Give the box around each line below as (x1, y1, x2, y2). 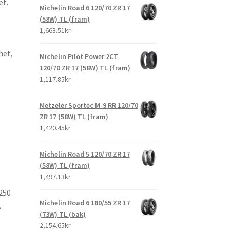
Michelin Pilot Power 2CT (39, 52, 118, 62)
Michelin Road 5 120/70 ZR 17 (39, 149, 130, 159)
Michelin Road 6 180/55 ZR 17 (39, 198, 130, 208)
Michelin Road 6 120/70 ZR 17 (39, 3, 130, 13)
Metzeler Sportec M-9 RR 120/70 (39, 101, 138, 110)
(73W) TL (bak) (39, 209, 86, 219)
